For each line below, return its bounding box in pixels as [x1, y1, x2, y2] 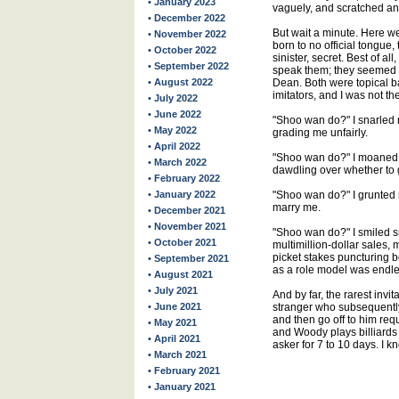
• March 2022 [148, 157, 207, 167]
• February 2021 [148, 365, 220, 376]
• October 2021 [148, 237, 216, 248]
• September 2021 [148, 253, 229, 264]
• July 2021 [148, 285, 198, 296]
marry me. [273, 201, 321, 214]
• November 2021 [148, 221, 226, 232]
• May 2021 [148, 317, 197, 328]
